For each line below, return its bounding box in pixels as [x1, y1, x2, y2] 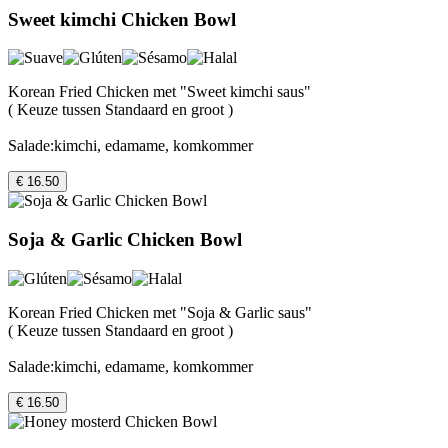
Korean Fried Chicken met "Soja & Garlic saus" [8, 303, 312, 321]
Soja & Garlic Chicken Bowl [8, 229, 242, 251]
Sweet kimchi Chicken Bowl [8, 8, 236, 30]
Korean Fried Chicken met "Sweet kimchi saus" [8, 83, 311, 101]
